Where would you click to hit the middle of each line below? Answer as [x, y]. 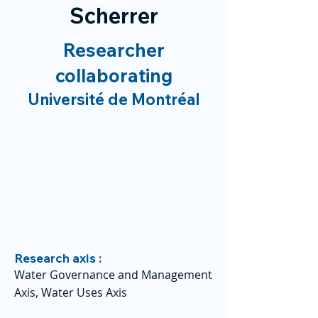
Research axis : [58, 258]
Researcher [114, 50]
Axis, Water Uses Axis [71, 292]
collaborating [114, 76]
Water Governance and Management [113, 275]
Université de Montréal [114, 99]
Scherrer [114, 16]
